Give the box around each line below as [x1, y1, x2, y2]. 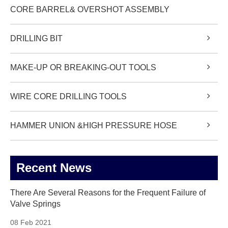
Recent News [16, 161, 92, 175]
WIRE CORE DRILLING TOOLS [10, 92, 127, 101]
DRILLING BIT [10, 34, 63, 43]
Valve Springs [10, 199, 61, 209]
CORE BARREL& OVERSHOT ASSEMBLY [10, 5, 169, 14]
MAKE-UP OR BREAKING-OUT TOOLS [10, 63, 156, 72]
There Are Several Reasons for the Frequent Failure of [10, 188, 206, 197]
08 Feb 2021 [10, 218, 51, 227]
